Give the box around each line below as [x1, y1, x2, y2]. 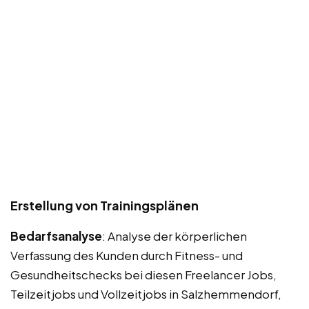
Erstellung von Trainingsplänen [10, 197, 199, 213]
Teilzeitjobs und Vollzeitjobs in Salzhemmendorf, [10, 286, 281, 301]
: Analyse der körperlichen [102, 228, 247, 243]
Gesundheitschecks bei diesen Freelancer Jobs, [10, 266, 277, 282]
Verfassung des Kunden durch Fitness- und [10, 247, 243, 263]
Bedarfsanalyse [10, 228, 102, 243]
